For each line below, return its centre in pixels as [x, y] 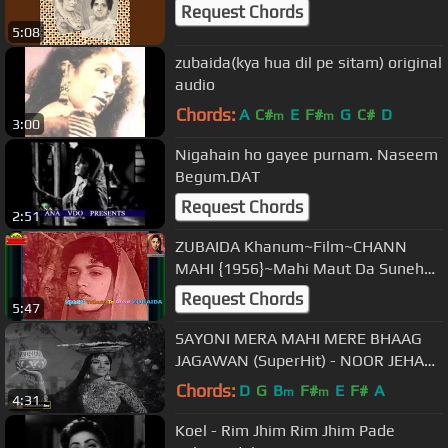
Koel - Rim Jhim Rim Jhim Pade [285, 430]
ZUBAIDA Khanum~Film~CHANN [291, 246]
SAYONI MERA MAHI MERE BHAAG [298, 338]
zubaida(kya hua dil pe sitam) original [308, 62]
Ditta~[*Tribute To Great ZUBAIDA [297, 290]
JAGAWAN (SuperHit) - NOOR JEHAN [305, 360]
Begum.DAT [217, 176]
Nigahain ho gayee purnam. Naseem [306, 154]
